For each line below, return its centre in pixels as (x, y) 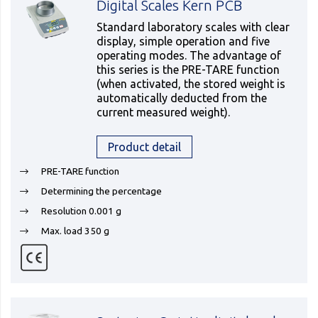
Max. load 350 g (75, 231)
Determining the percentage (102, 191)
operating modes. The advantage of (189, 55)
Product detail (145, 147)
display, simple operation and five (183, 41)
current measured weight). (164, 112)
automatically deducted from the (182, 98)
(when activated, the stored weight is (191, 84)
